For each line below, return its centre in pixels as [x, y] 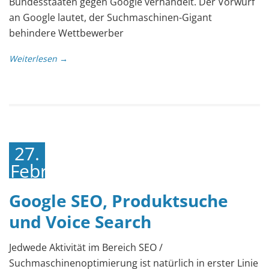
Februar [43, 171]
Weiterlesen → [38, 58]
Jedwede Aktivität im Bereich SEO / [86, 247]
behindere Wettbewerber [66, 33]
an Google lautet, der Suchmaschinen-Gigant [110, 17]
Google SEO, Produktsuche [119, 200]
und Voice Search [80, 221]
